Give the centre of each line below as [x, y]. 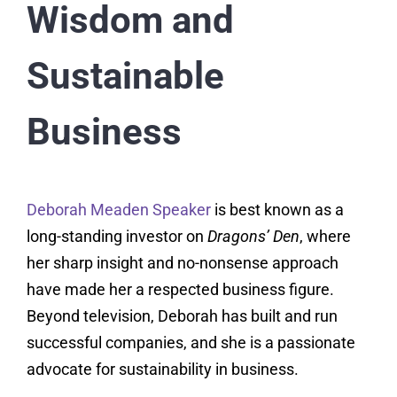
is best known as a [277, 210]
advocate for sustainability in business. [162, 370]
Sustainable [125, 76]
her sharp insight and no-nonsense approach [182, 263]
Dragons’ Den [253, 237]
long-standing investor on [117, 237]
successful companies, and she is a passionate [191, 343]
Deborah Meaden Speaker [118, 210]
